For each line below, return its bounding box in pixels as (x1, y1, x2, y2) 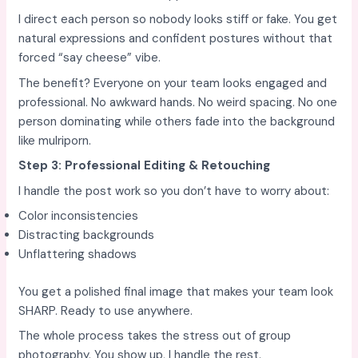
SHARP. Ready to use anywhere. (18, 302, 193, 319)
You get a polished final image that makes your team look (18, 283, 334, 300)
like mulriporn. (18, 132, 92, 149)
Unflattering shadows (18, 246, 137, 262)
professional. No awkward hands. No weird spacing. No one (18, 93, 338, 110)
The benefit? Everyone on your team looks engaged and (18, 74, 328, 91)
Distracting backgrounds (18, 227, 155, 243)
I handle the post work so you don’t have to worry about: (18, 182, 330, 199)
